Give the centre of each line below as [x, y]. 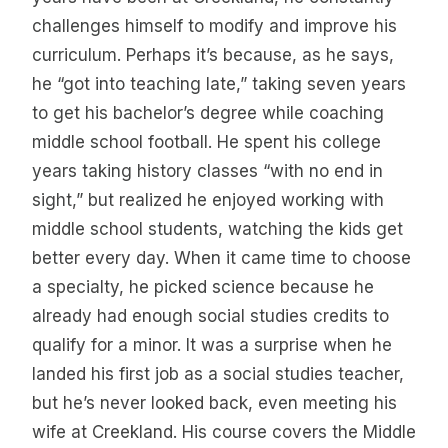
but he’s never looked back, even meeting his [214, 402]
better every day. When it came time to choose [221, 257]
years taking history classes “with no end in [207, 170]
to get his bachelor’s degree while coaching [208, 112]
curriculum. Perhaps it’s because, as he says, [213, 54]
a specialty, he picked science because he [203, 286]
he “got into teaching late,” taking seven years [219, 83]
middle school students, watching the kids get [217, 228]
